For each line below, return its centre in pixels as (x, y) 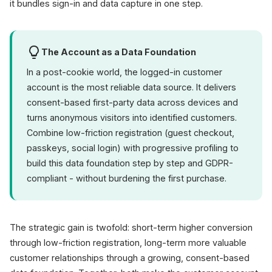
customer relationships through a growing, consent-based (130, 258)
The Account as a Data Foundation (119, 52)
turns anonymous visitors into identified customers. (132, 117)
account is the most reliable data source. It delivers (131, 87)
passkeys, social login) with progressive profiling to (133, 148)
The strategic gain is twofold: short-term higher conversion (131, 227)
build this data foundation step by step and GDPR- (130, 163)
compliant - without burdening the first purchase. (127, 178)
